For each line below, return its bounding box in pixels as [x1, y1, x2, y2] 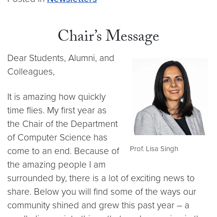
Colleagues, [7, 66, 55, 77]
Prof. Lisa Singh [130, 144, 178, 153]
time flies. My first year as [7, 105, 107, 116]
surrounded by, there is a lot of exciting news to [7, 172, 195, 184]
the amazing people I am [7, 159, 106, 170]
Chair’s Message [58, 25, 159, 51]
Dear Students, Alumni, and [7, 52, 114, 63]
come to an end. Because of [7, 145, 119, 156]
